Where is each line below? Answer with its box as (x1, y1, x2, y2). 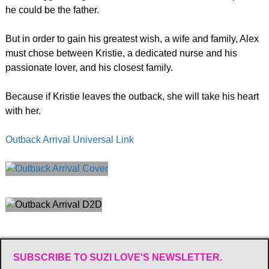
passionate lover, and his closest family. (5, 62, 173, 73)
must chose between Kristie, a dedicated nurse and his (5, 47, 237, 58)
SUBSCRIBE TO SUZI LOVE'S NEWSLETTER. (13, 252, 222, 262)
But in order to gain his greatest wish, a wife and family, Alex (5, 33, 259, 44)
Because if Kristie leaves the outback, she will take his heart (5, 91, 259, 101)
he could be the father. (5, 4, 99, 15)
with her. (5, 105, 41, 116)
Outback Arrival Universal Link (5, 134, 134, 145)
